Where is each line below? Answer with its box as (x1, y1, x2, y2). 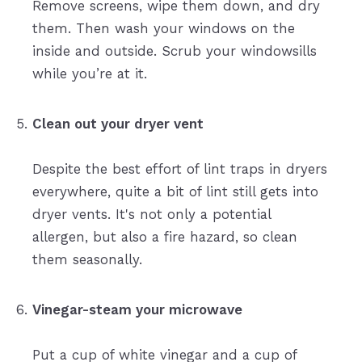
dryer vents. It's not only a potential (32, 206, 271, 223)
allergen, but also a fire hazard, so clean (32, 229, 297, 246)
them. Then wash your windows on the (32, 20, 295, 37)
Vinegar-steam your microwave (32, 301, 242, 318)
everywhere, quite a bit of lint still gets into (32, 183, 318, 200)
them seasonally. (32, 251, 142, 268)
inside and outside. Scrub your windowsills (32, 43, 317, 60)
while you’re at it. (32, 65, 147, 82)
